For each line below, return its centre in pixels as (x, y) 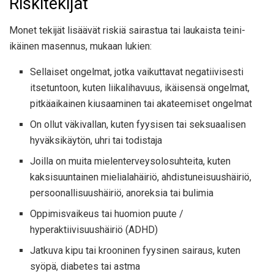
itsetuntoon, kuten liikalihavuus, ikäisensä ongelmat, (140, 88)
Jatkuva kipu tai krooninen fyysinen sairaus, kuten (135, 251)
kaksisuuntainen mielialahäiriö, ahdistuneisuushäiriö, (141, 177)
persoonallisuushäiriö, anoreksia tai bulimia (122, 193)
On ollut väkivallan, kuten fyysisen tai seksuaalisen (138, 125)
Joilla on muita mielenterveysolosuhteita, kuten (131, 161)
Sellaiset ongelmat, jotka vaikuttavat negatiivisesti (137, 72)
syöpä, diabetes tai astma (85, 267)
